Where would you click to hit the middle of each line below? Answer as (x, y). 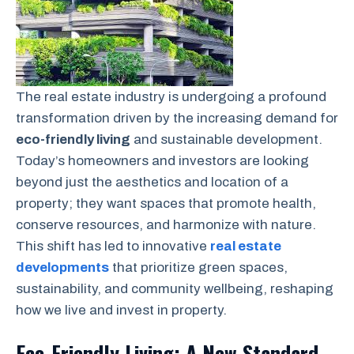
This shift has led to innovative (113, 246)
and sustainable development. (226, 139)
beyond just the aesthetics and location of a (152, 182)
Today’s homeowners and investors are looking (162, 160)
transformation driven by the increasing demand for (177, 118)
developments (62, 267)
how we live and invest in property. (121, 310)
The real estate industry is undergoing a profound (171, 96)
